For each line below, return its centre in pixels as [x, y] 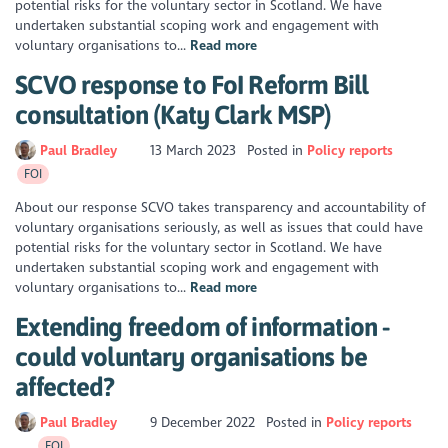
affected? [65, 387]
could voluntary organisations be [191, 357]
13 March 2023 [193, 150]
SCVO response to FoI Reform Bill [192, 85]
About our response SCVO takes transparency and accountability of [221, 208]
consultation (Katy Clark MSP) [173, 115]
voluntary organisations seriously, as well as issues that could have [219, 228]
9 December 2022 [203, 422]
